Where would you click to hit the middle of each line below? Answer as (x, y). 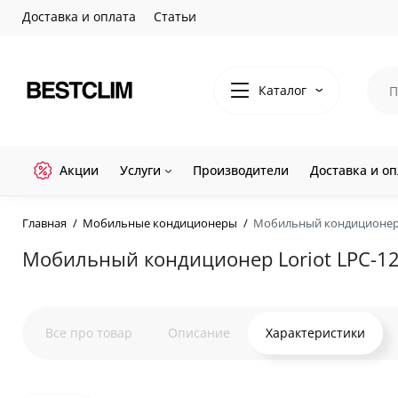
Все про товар (89, 333)
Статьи (175, 16)
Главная (44, 223)
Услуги (140, 170)
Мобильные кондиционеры (160, 223)
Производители (241, 170)
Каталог (283, 90)
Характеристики (315, 333)
